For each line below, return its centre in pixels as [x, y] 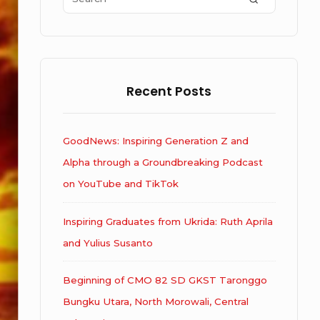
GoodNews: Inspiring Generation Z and [155, 141]
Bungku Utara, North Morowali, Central [155, 302]
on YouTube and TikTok [120, 184]
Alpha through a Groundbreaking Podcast [162, 162]
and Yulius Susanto [107, 242]
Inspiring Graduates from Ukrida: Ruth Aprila [167, 221]
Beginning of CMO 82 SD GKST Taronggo [165, 280]
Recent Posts [169, 92]
